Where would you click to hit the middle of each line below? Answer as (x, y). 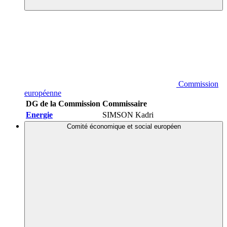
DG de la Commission (63, 104)
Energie (39, 115)
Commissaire (125, 104)
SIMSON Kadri (128, 115)
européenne (43, 93)
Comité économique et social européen (124, 127)
